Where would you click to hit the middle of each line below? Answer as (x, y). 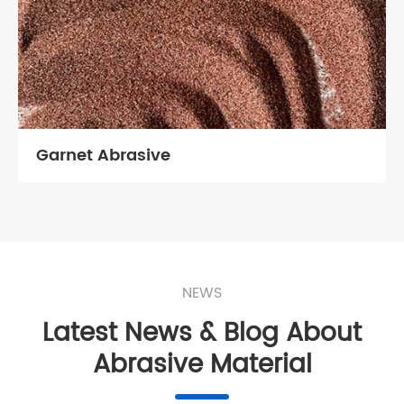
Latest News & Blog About (202, 333)
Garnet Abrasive (103, 156)
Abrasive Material (202, 365)
